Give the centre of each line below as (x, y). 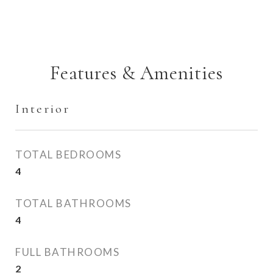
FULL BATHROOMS (67, 252)
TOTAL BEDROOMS (68, 154)
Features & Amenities (136, 73)
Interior (43, 109)
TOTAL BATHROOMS (73, 203)
